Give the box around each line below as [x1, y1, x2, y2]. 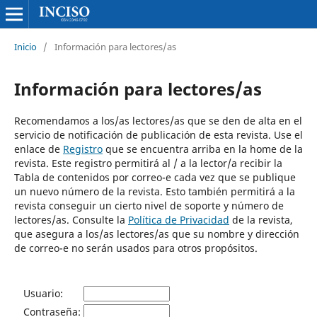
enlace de [13, 142, 63, 156]
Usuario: [23, 286, 63, 300]
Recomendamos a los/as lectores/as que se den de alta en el [13, 113, 302, 127]
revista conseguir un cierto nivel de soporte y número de [13, 198, 284, 212]
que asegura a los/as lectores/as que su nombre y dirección [13, 226, 299, 241]
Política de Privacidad [127, 212, 229, 226]
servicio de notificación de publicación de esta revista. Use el [13, 127, 303, 142]
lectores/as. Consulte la [13, 212, 128, 226]
